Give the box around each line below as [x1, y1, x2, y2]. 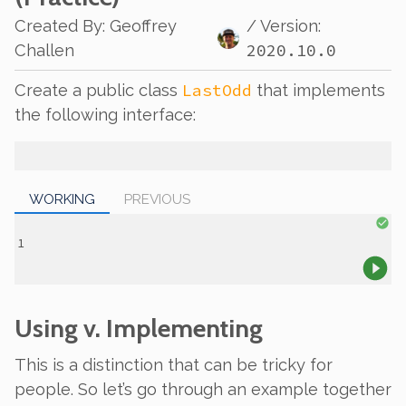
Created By [14, 16, 102, 36]
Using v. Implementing [14, 313, 263, 344]
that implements [252, 81, 385, 101]
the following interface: [14, 105, 196, 125]
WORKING [29, 190, 95, 208]
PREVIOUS [124, 190, 190, 208]
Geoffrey [110, 16, 177, 36]
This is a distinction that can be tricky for [14, 355, 333, 375]
